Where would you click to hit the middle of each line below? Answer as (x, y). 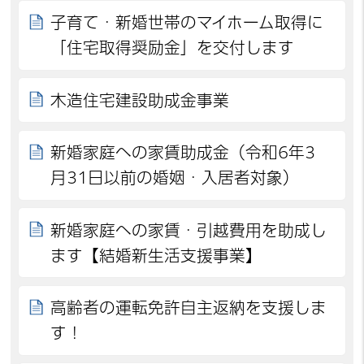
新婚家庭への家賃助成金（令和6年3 (183, 153)
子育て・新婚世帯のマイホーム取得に (187, 23)
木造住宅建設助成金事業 (140, 100)
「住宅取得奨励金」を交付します (173, 48)
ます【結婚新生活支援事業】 (156, 255)
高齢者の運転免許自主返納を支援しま (189, 308)
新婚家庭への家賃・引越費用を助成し (189, 230)
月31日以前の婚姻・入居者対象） (175, 178)
